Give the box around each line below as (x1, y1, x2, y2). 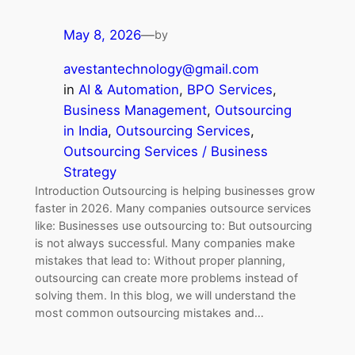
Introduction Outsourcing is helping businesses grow (34, 184, 315, 198)
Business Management (63, 102, 207, 119)
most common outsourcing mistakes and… (34, 306, 264, 320)
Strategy (63, 164, 116, 181)
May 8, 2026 (63, 27, 141, 44)
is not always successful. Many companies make (34, 236, 295, 250)
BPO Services (186, 82, 273, 98)
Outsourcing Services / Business (63, 143, 268, 160)
